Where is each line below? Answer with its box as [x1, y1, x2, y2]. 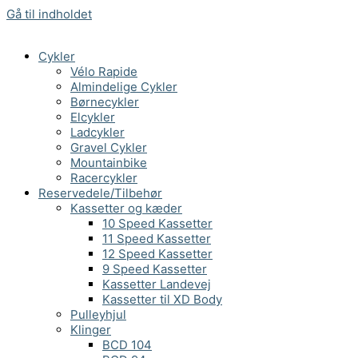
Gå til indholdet [6, 6, 92, 22]
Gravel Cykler [70, 140, 147, 155]
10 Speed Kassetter [102, 216, 213, 231]
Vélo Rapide [70, 64, 137, 79]
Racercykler [70, 170, 137, 185]
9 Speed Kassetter [102, 261, 207, 276]
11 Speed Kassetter [102, 231, 211, 246]
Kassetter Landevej [102, 276, 211, 292]
